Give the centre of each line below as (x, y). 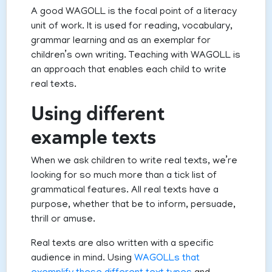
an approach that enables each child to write (129, 71)
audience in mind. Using (83, 259)
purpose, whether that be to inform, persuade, (133, 206)
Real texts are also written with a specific (122, 244)
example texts (93, 138)
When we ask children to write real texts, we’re (134, 162)
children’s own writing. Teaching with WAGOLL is (136, 56)
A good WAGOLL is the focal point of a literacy (134, 12)
